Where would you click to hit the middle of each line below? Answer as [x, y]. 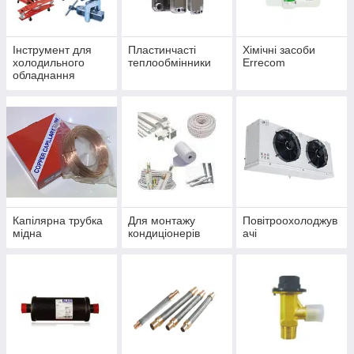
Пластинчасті [162, 50]
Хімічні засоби [279, 50]
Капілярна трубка [58, 221]
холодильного [49, 63]
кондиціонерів [164, 233]
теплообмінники [169, 63]
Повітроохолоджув [290, 221]
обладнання [44, 75]
